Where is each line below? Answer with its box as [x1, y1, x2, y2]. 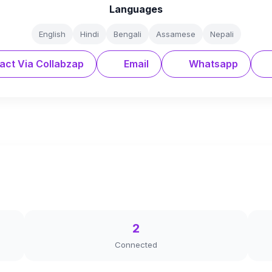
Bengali [113, 29, 141, 39]
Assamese [155, 29, 195, 39]
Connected [115, 240, 157, 250]
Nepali [209, 29, 234, 39]
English [38, 29, 66, 39]
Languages [109, 3, 163, 15]
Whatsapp [186, 58, 238, 70]
